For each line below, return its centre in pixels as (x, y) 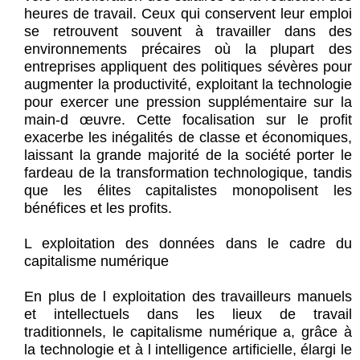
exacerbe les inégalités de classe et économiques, (188, 138)
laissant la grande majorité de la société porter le (188, 155)
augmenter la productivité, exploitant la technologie (188, 85)
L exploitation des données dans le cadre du (188, 244)
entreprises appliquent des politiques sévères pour (188, 67)
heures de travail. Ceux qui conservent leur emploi (188, 14)
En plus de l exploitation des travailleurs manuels (188, 297)
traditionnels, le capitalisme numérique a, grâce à (188, 332)
